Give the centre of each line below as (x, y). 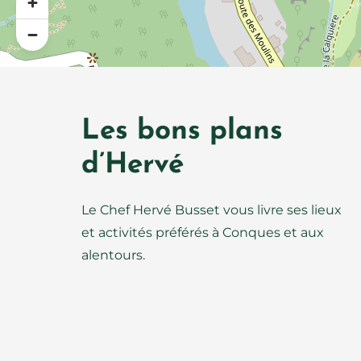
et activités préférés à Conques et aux (203, 232)
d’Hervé (133, 166)
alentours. (114, 255)
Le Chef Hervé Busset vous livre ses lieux (212, 210)
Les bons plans (183, 132)
